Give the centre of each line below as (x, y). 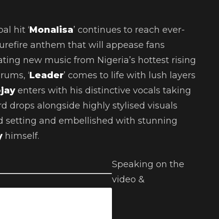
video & (128, 180)
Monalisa (51, 30)
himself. (21, 136)
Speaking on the (148, 164)
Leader (46, 76)
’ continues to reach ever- (129, 30)
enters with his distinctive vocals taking (104, 91)
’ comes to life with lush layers (130, 76)
